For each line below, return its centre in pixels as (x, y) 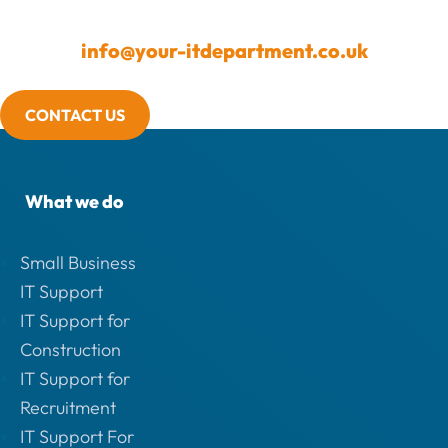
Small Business (78, 262)
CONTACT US (75, 114)
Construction (70, 349)
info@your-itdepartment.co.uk (224, 50)
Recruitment (68, 407)
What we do (73, 202)
